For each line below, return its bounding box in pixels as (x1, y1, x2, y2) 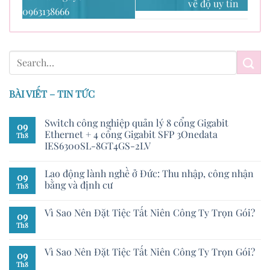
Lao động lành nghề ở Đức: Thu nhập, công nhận (45, 166, 254, 180)
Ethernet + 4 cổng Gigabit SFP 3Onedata (45, 127, 218, 140)
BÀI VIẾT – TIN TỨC (9, 87, 95, 100)
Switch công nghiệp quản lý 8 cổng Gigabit (45, 116, 228, 129)
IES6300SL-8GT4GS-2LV (45, 139, 151, 152)
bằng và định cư (45, 178, 113, 191)
